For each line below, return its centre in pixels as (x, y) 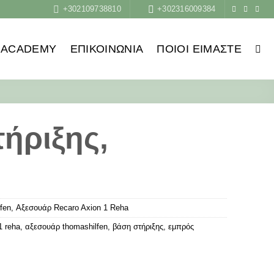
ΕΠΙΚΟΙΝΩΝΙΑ (107, 49)
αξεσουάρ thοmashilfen (66, 227)
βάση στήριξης (138, 227)
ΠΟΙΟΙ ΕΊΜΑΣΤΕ (199, 49)
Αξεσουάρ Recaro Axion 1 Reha (72, 208)
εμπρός (181, 227)
